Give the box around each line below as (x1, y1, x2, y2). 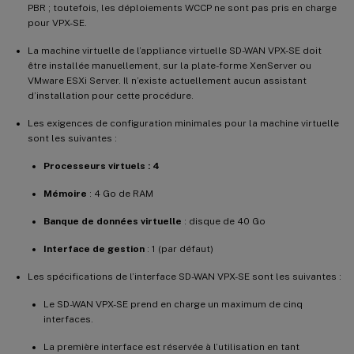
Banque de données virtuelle (43, 215, 182, 227)
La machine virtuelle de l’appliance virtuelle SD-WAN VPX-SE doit (28, 44, 322, 56)
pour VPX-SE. (28, 17, 87, 28)
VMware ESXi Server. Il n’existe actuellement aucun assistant (28, 74, 307, 86)
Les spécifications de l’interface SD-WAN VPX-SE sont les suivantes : (28, 270, 341, 282)
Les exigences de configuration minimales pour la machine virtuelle (28, 117, 339, 129)
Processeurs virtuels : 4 (43, 160, 160, 171)
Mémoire (43, 187, 87, 199)
